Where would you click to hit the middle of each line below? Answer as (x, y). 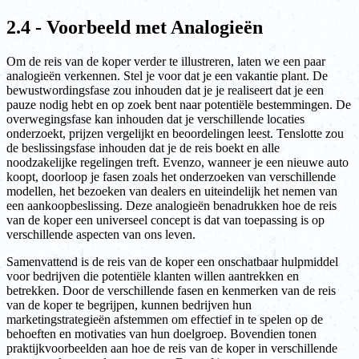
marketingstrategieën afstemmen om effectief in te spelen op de (165, 319)
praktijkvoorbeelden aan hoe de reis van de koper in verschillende (172, 348)
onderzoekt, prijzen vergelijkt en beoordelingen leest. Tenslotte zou (175, 133)
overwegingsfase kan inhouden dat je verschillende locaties (155, 119)
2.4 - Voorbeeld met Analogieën (135, 28)
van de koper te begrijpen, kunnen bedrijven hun (129, 305)
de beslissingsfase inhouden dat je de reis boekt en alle (143, 147)
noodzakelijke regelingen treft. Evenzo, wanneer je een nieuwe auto (177, 162)
